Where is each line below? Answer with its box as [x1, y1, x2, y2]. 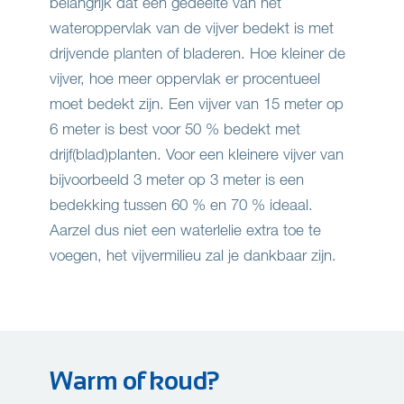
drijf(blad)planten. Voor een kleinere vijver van [50, 144, 344, 164]
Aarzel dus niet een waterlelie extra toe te [50, 220, 321, 240]
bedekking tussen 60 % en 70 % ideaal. [50, 195, 313, 215]
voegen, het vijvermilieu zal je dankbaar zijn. [50, 245, 336, 265]
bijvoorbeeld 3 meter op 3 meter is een [50, 170, 304, 189]
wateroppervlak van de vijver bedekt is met [50, 18, 334, 38]
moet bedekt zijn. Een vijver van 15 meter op [50, 94, 344, 114]
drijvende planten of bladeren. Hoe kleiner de [50, 43, 345, 63]
